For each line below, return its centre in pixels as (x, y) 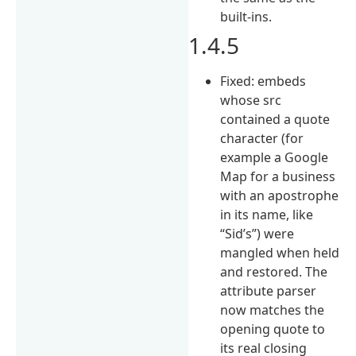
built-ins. (246, 16)
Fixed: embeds (263, 81)
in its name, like (267, 214)
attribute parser (269, 290)
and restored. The (274, 271)
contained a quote (275, 119)
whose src (251, 100)
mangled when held (280, 252)
